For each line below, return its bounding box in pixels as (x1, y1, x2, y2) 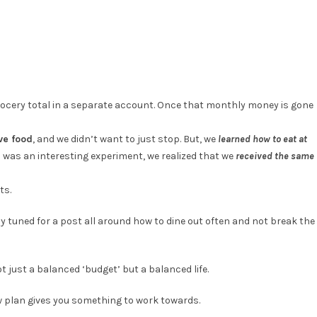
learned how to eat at (218, 133, 307, 146)
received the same (236, 150, 314, 163)
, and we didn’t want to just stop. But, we (33, 133, 218, 146)
